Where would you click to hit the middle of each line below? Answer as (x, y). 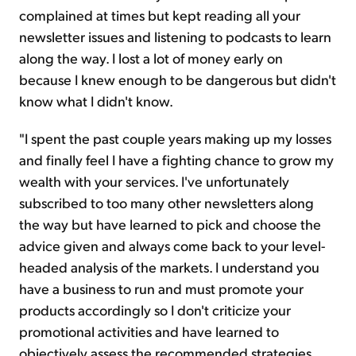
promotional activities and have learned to (149, 331)
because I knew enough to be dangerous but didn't (178, 79)
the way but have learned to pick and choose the (170, 224)
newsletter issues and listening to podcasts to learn (175, 37)
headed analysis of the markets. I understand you (169, 267)
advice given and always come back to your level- (172, 246)
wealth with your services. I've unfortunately (154, 181)
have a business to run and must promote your (161, 288)
